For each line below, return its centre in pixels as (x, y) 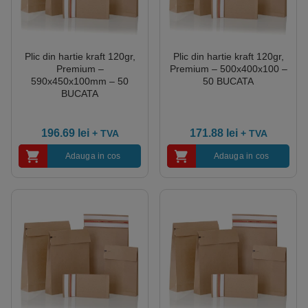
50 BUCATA (228, 81)
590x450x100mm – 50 (80, 81)
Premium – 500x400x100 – (228, 68)
